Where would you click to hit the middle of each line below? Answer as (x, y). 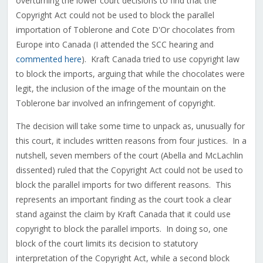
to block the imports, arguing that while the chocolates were (130, 74)
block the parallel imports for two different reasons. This (123, 185)
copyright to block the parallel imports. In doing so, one (122, 229)
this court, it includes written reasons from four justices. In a (131, 141)
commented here (48, 59)
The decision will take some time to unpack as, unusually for (130, 126)
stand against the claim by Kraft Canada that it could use (123, 214)
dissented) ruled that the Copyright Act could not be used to (129, 170)
